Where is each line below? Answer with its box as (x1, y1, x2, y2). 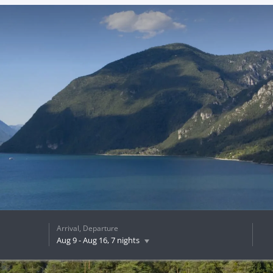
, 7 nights (107, 234, 140, 246)
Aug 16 (82, 234, 107, 246)
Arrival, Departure (56, 222, 118, 233)
